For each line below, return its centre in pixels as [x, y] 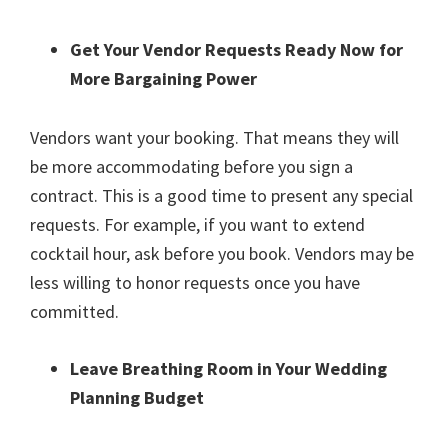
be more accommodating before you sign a [191, 167]
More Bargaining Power [163, 79]
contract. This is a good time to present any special [221, 196]
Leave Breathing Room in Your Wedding [228, 369]
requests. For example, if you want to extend [197, 225]
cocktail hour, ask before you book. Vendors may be [222, 254]
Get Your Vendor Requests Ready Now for [236, 50]
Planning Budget [137, 398]
